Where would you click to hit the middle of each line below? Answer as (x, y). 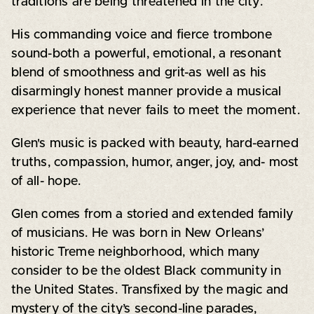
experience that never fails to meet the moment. (155, 110)
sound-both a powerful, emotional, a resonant (146, 54)
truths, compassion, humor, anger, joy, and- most (155, 162)
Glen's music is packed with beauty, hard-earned (155, 143)
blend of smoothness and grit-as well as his (139, 73)
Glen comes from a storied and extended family (152, 214)
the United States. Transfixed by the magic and (150, 290)
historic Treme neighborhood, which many (135, 252)
